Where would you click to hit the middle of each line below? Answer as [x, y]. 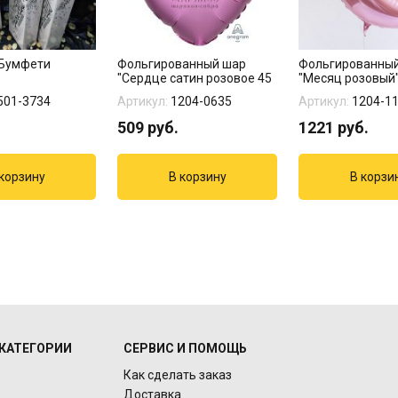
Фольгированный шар [182, 64]
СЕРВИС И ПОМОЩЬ [185, 348]
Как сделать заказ [177, 375]
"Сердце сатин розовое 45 [195, 78]
